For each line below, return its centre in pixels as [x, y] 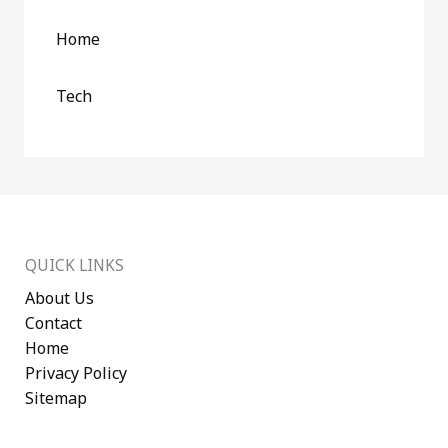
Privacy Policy [76, 373]
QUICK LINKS [74, 265]
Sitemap [56, 398]
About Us [59, 298]
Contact [53, 323]
